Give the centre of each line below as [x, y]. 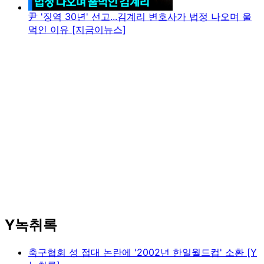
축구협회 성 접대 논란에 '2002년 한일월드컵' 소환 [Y [143, 253]
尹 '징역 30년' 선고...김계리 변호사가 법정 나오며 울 [140, 17]
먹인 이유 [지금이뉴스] [77, 30]
